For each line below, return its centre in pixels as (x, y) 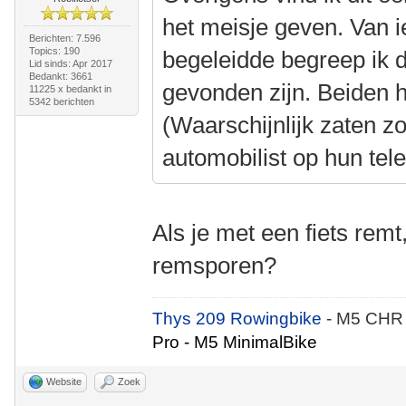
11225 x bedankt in (70, 88)
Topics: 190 (54, 50)
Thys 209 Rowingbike (240, 318)
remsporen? (215, 265)
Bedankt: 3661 (60, 76)
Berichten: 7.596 (64, 38)
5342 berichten (61, 101)
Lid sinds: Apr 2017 (70, 63)
